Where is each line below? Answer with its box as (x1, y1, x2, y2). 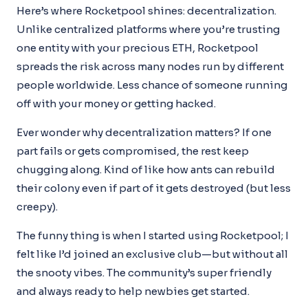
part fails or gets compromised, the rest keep (16, 144, 249, 157)
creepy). (16, 199, 58, 213)
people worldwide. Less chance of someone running (16, 78, 287, 91)
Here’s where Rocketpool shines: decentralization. (16, 3, 276, 17)
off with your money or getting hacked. (16, 96, 216, 110)
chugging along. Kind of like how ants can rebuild (16, 162, 275, 176)
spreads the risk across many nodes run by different (16, 59, 284, 73)
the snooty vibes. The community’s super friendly (16, 265, 272, 279)
